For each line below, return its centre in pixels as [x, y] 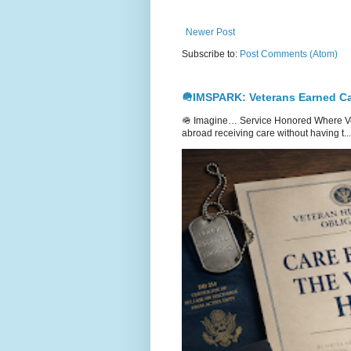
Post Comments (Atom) [289, 54]
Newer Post [210, 33]
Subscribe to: [211, 54]
